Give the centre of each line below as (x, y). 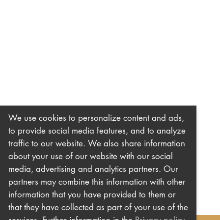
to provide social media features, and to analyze (97, 130)
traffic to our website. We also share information (96, 143)
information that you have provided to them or (92, 194)
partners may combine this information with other (97, 181)
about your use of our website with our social (90, 156)
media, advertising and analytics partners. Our (93, 168)
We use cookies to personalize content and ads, (96, 117)
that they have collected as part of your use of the (98, 207)
